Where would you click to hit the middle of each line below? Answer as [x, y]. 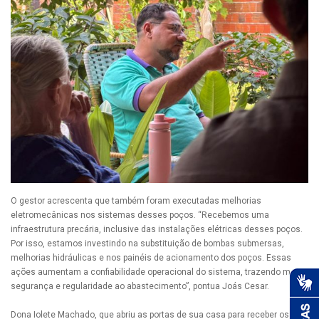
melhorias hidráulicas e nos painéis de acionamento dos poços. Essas [151, 258]
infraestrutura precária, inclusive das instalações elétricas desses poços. [157, 230]
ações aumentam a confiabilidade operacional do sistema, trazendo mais [157, 272]
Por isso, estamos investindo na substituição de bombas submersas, [147, 244]
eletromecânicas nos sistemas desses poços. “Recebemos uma [140, 215]
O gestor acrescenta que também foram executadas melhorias [136, 201]
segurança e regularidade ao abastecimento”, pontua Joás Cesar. [140, 287]
